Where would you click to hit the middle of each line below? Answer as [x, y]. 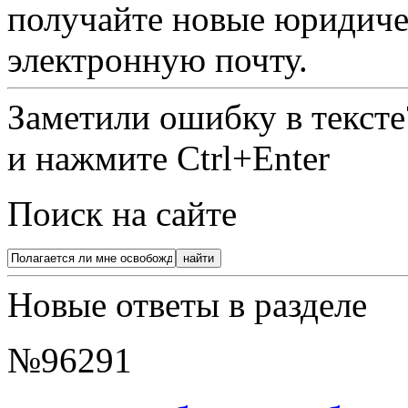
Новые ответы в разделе [187, 305]
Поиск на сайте [122, 214]
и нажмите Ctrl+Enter [168, 158]
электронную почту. [158, 60]
